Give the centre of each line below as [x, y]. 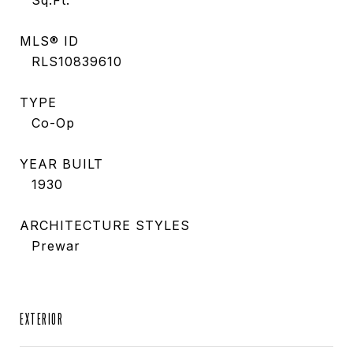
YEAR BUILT [61, 164]
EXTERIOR [42, 319]
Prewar [56, 246]
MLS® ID [49, 41]
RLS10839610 [77, 61]
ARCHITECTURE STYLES [105, 225]
